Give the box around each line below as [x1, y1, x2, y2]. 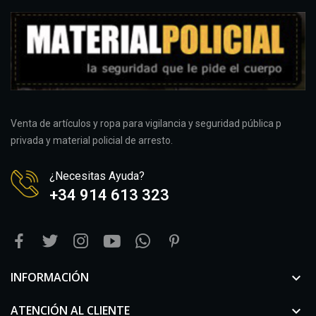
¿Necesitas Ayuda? [49, 169, 145, 183]
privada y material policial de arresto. [11, 134, 173, 146]
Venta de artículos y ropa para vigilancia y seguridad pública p [11, 117, 281, 129]
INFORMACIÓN [11, 269, 89, 285]
